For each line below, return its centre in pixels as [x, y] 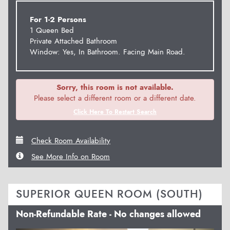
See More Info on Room [71, 156]
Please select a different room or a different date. [115, 98]
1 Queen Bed [52, 30]
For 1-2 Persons [58, 19]
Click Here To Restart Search [115, 112]
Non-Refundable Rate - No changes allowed [108, 214]
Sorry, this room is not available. [115, 87]
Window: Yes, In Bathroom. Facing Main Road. [108, 52]
